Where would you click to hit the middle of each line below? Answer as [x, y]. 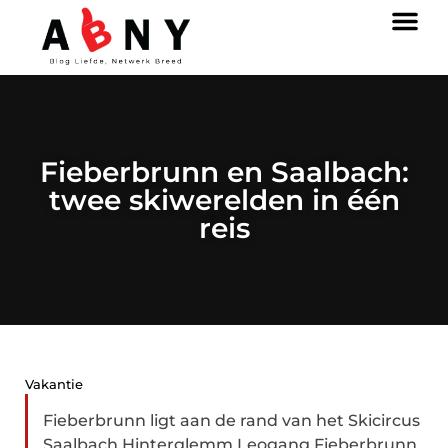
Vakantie [54, 384]
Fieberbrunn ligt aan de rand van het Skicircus [231, 420]
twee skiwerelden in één [224, 200]
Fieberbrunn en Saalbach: [224, 172]
